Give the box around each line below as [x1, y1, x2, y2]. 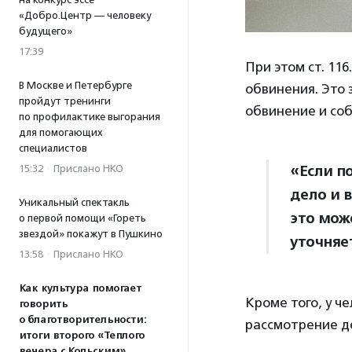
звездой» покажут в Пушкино [19, 228, 163, 240]
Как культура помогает [19, 282, 141, 295]
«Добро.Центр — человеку [19, 9, 151, 21]
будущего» [19, 25, 72, 37]
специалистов [19, 142, 87, 154]
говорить [19, 298, 68, 310]
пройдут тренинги [19, 95, 111, 107]
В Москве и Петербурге [19, 79, 132, 91]
